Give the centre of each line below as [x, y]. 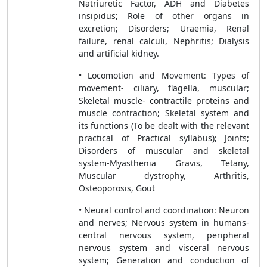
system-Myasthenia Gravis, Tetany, [164, 163]
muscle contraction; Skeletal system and [164, 113]
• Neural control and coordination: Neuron [164, 210]
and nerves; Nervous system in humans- [164, 223]
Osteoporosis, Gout [117, 188]
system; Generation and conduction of [164, 260]
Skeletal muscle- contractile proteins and [164, 100]
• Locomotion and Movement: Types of [164, 75]
